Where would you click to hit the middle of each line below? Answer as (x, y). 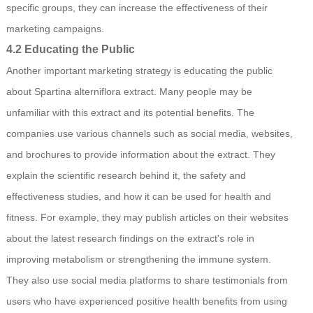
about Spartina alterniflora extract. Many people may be (129, 92)
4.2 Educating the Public (70, 50)
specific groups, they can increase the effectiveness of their (137, 8)
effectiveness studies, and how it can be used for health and (138, 197)
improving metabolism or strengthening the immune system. (138, 260)
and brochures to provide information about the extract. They (140, 155)
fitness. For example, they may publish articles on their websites (147, 218)
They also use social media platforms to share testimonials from (147, 281)
